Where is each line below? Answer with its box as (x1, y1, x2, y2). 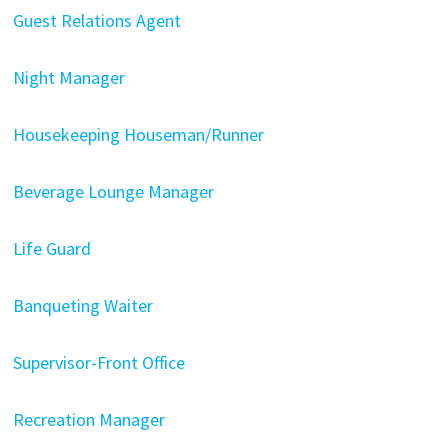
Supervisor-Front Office (12, 351, 185, 374)
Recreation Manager (12, 408, 165, 431)
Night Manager (12, 66, 125, 89)
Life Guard (12, 237, 91, 260)
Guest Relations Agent (12, 9, 181, 32)
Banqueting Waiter (12, 294, 153, 317)
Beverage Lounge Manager (12, 180, 214, 203)
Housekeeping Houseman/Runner (12, 123, 264, 146)
